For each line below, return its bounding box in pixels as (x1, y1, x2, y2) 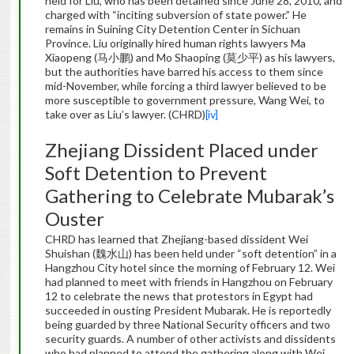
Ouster (44, 207, 104, 231)
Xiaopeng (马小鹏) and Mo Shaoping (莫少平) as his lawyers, (44, 51, 335, 65)
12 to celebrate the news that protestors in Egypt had (44, 289, 313, 303)
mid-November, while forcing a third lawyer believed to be (44, 79, 326, 93)
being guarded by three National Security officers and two (44, 318, 330, 332)
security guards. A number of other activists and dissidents (44, 332, 336, 346)
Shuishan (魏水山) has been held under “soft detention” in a (44, 247, 337, 261)
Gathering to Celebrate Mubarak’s (44, 184, 334, 208)
